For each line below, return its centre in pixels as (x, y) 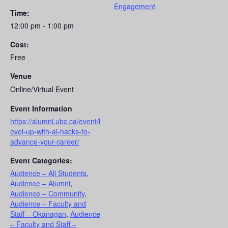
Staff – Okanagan (38, 213)
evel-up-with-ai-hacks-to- (50, 131)
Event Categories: (41, 160)
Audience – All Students (48, 173)
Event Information (41, 108)
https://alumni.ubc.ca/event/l (55, 121)
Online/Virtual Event (42, 89)
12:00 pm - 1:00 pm (42, 25)
